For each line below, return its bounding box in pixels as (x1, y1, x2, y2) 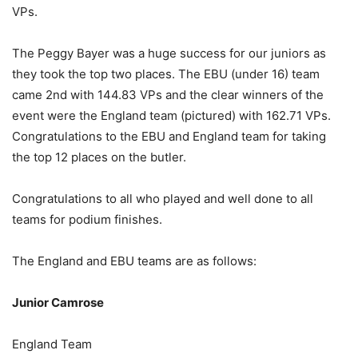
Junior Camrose (12, 294, 104, 310)
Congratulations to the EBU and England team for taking (12, 128, 326, 144)
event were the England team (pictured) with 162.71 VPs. (12, 107, 331, 123)
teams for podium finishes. (12, 211, 162, 227)
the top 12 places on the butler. (12, 149, 186, 165)
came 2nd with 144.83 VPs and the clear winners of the (12, 86, 324, 102)
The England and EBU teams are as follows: (12, 253, 257, 268)
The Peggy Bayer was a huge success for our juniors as (12, 45, 326, 61)
